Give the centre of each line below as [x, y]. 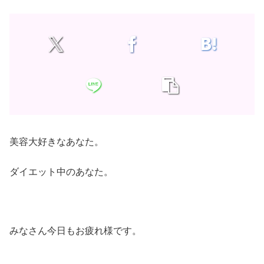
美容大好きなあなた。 [57, 142]
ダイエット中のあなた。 [61, 171]
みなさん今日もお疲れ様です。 [75, 231]
